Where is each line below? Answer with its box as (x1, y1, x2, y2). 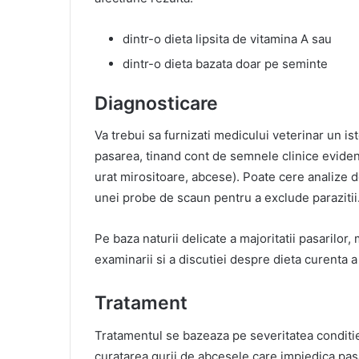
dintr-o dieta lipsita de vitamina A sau (123, 30, 332, 46)
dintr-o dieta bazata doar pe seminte (123, 55, 328, 71)
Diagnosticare (95, 91, 218, 115)
